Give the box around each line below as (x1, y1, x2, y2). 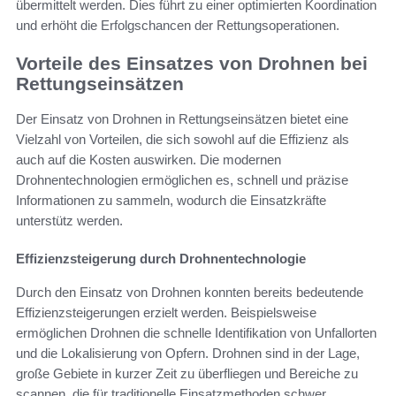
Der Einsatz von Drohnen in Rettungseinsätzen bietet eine (16, 111, 348, 127)
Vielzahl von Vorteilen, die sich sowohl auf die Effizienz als (16, 132, 349, 148)
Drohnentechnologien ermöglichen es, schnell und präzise (16, 172, 348, 188)
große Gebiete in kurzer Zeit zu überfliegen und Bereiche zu (16, 366, 358, 382)
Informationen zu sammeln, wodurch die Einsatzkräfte (16, 193, 326, 209)
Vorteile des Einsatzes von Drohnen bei (16, 52, 368, 73)
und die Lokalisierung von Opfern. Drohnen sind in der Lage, (16, 346, 360, 362)
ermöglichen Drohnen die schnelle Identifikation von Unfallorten (16, 325, 377, 341)
